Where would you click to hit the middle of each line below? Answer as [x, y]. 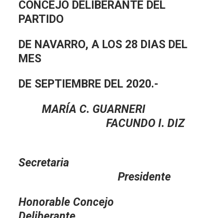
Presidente [95, 177]
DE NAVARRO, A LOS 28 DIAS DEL [103, 44]
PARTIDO [41, 19]
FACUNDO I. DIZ [102, 123]
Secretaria [91, 163]
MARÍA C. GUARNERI [107, 109]
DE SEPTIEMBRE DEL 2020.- [89, 84]
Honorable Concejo [66, 202]
